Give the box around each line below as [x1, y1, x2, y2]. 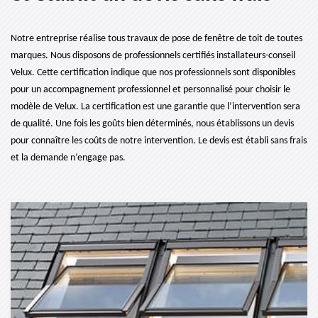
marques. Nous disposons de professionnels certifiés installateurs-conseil [11, 50, 295, 61]
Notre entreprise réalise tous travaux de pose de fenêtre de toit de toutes [11, 33, 302, 44]
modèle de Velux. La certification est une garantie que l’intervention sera [11, 102, 300, 112]
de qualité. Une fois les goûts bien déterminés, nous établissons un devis [11, 119, 294, 129]
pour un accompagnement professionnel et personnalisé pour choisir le [11, 84, 290, 95]
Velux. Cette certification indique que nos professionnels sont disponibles [11, 67, 295, 78]
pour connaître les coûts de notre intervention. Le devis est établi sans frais [11, 136, 307, 146]
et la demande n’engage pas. [11, 153, 126, 163]
